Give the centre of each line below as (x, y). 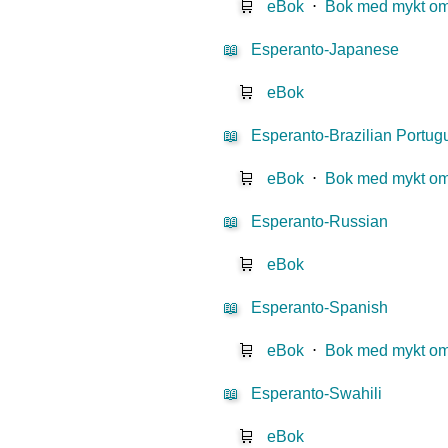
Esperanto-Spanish (320, 308)
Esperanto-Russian (320, 222)
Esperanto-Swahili (317, 394)
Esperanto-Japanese (325, 50)
